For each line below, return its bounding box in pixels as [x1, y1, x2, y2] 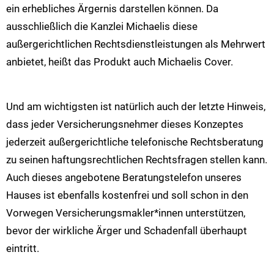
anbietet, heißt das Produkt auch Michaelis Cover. [6, 56, 233, 68]
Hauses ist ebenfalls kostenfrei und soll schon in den [6, 188, 248, 201]
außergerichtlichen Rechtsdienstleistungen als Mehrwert [6, 38, 265, 51]
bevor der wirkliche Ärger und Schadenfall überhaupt [6, 224, 247, 237]
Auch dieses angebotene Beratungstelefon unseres [6, 171, 242, 183]
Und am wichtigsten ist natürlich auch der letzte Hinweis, [6, 100, 265, 113]
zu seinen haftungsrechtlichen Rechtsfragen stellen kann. [6, 153, 267, 166]
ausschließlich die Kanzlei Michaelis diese [6, 20, 198, 33]
